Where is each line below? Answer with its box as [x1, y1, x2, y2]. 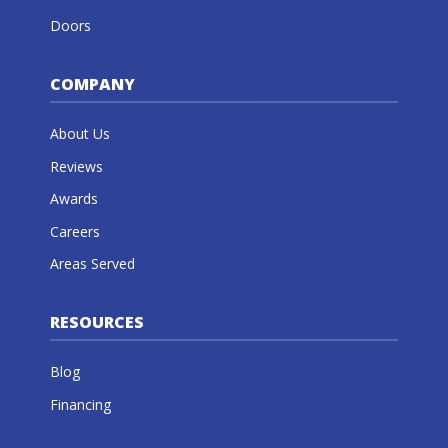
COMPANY [49, 73, 135, 96]
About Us [49, 124, 110, 144]
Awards [49, 189, 98, 209]
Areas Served [49, 254, 135, 274]
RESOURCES [49, 311, 144, 334]
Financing [49, 394, 111, 414]
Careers [49, 221, 100, 241]
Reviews [49, 156, 103, 176]
